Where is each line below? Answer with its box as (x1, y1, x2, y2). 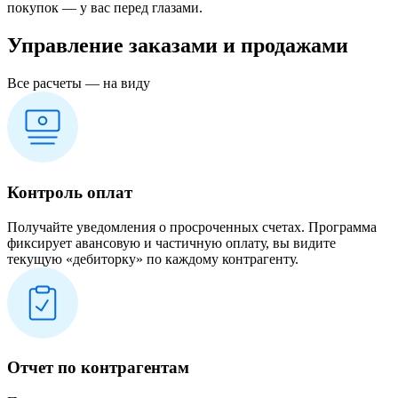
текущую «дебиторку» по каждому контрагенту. (7, 251, 298, 267)
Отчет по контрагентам (7, 358, 189, 378)
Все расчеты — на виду (7, 76, 150, 92)
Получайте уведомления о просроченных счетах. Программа (7, 219, 377, 235)
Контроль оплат (7, 182, 132, 202)
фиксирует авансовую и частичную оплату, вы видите (7, 235, 336, 251)
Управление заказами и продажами (7, 34, 348, 58)
